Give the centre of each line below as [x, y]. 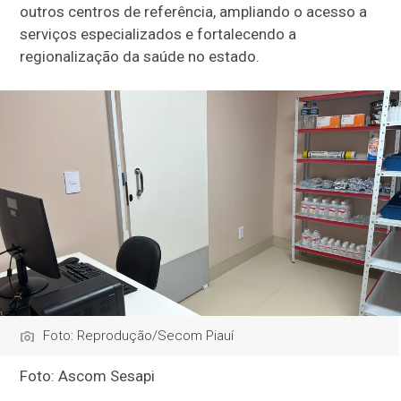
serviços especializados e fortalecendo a [158, 34]
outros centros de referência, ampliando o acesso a [194, 12]
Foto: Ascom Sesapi [88, 376]
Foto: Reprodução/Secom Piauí [139, 336]
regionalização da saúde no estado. [140, 57]
